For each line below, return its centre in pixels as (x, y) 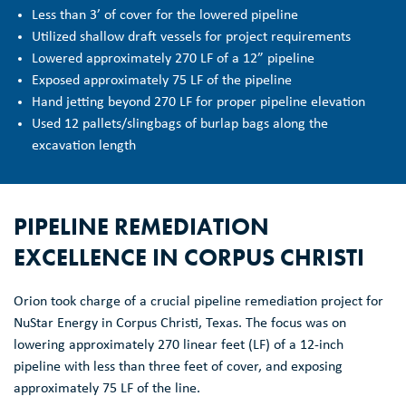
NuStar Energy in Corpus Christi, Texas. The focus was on (180, 323)
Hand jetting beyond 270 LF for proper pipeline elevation (198, 102)
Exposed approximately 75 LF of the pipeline (162, 80)
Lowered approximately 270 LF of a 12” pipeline (173, 58)
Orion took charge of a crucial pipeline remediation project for (198, 301)
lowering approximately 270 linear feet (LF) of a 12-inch (179, 345)
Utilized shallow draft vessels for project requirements (191, 37)
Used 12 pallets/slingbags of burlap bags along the (180, 124)
